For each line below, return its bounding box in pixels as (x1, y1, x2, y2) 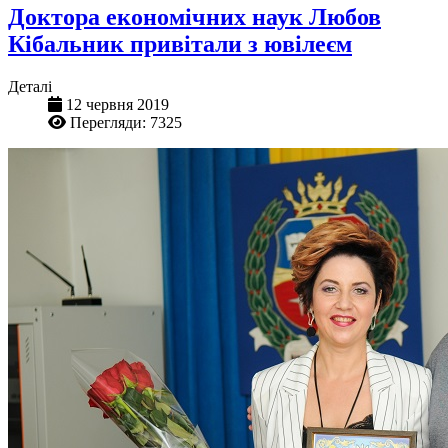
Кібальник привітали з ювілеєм (8, 31, 352, 58)
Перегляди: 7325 (70, 114, 182, 132)
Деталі (8, 78, 52, 96)
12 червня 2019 (66, 96, 169, 114)
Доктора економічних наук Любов (8, 4, 381, 31)
